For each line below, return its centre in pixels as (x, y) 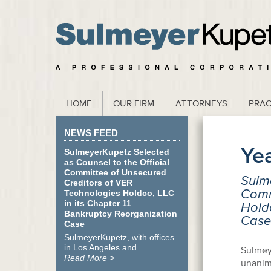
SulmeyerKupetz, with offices (119, 237)
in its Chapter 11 (98, 203)
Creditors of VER (98, 183)
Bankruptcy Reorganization (121, 214)
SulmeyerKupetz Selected (117, 152)
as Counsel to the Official (117, 162)
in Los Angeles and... (104, 247)
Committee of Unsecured (115, 172)
